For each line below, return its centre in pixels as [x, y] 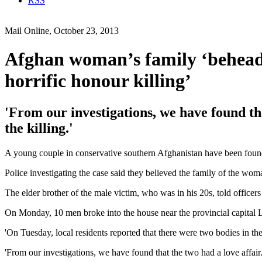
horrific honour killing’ [98, 81]
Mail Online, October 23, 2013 [62, 31]
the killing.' [39, 128]
